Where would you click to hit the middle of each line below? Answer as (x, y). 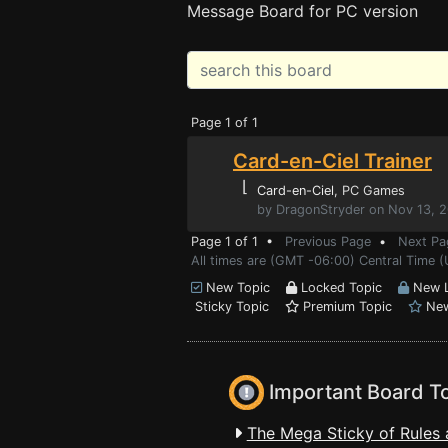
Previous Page (328, 241)
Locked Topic (347, 287)
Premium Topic (353, 306)
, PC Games (369, 190)
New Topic (244, 287)
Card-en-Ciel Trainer (332, 161)
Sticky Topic (238, 306)
